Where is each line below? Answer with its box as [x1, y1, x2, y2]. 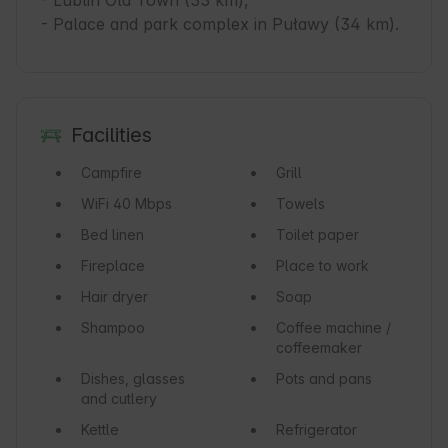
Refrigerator [275, 421, 357, 439]
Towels [275, 195, 325, 213]
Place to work [275, 257, 369, 275]
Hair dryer [81, 288, 148, 306]
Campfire [81, 164, 142, 182]
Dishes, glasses [81, 370, 185, 388]
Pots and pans [275, 370, 372, 388]
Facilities [70, 123, 152, 148]
